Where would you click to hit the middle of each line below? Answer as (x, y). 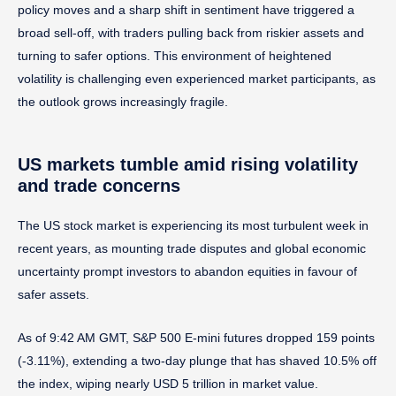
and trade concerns (99, 185)
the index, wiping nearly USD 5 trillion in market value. (168, 383)
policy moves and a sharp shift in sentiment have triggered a (186, 9)
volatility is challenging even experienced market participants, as (197, 78)
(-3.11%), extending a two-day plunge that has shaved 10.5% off (197, 360)
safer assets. (53, 294)
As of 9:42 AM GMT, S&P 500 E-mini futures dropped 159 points (196, 337)
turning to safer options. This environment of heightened (175, 55)
